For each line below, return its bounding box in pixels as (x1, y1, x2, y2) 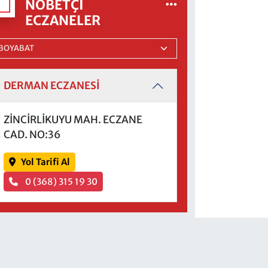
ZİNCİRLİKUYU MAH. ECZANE (3, 112, 142, 126)
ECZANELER (25, 11, 101, 29)
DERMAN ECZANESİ (3, 79, 100, 93)
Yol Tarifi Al (20, 156, 70, 167)
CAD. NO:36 (3, 127, 60, 141)
